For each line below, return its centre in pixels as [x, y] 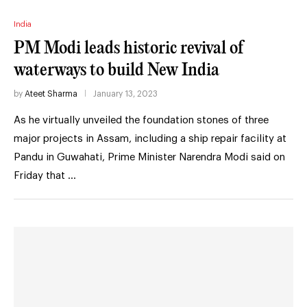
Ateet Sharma [51, 94]
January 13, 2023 [125, 94]
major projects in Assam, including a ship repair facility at [150, 138]
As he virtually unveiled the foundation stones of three [141, 120]
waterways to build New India [116, 70]
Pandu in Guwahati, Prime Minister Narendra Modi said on [149, 157]
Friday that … [45, 175]
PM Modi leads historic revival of [128, 48]
